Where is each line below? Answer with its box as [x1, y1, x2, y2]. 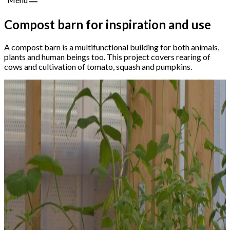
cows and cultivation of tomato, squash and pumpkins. [4, 61, 192, 71]
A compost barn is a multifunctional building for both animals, [4, 42, 219, 52]
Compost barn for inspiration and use [4, 16, 211, 32]
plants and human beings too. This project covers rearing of [4, 51, 210, 62]
